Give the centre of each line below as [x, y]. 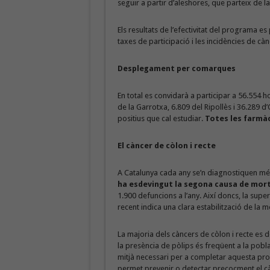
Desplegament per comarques [176, 68]
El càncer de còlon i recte [166, 146]
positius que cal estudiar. [161, 118]
